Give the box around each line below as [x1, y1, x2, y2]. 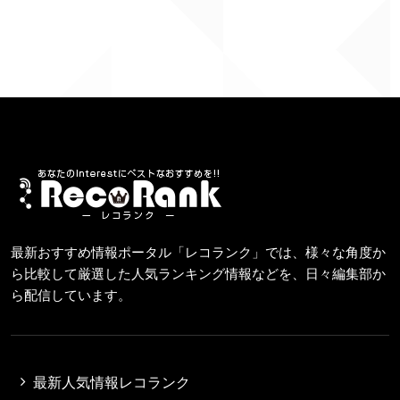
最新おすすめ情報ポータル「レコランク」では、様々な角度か [11, 244, 386, 260]
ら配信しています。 [11, 287, 131, 303]
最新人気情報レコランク [33, 374, 191, 390]
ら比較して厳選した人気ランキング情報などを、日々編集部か [11, 265, 386, 281]
